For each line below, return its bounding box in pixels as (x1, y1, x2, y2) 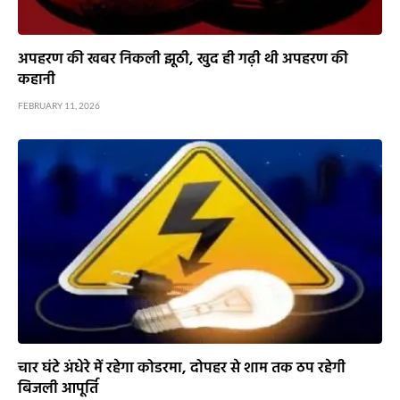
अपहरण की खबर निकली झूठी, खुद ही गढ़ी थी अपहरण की (18, 46, 348, 71)
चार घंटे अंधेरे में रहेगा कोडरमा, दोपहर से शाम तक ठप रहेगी (18, 356, 346, 381)
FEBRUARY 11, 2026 (18, 99, 100, 111)
